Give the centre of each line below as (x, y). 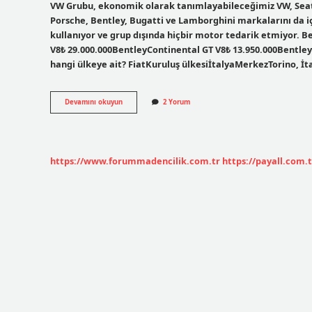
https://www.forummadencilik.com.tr (135, 161)
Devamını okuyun (94, 102)
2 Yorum (177, 102)
